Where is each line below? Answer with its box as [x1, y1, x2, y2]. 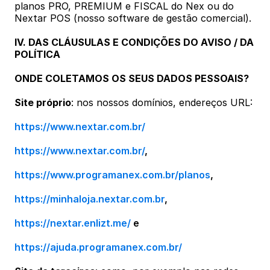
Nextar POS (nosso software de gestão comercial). [14, 12, 251, 24]
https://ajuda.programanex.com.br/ [14, 241, 182, 253]
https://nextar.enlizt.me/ [14, 217, 131, 229]
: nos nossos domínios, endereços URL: [71, 96, 253, 108]
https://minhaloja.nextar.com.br [14, 193, 165, 205]
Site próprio [14, 96, 71, 108]
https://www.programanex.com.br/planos [14, 169, 210, 181]
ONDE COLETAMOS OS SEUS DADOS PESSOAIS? [14, 72, 249, 84]
